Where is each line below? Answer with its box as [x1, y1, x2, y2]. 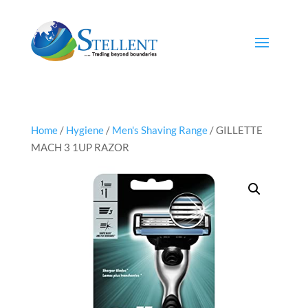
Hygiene [65, 124, 104, 137]
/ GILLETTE [207, 124, 263, 137]
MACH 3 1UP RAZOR [30, 141, 129, 154]
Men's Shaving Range [111, 124, 208, 137]
